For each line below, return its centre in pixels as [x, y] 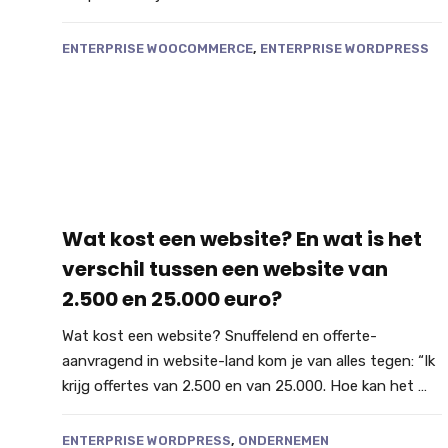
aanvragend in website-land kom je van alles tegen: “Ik [248, 361]
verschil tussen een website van [225, 269]
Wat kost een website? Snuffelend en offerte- [219, 336]
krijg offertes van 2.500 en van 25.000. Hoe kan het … [244, 386]
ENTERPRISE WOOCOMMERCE [157, 48]
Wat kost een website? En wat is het [242, 239]
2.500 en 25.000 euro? [172, 299]
